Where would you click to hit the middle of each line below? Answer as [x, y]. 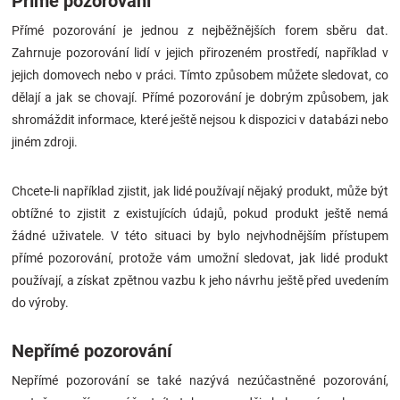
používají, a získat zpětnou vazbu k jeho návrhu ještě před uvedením [200, 281]
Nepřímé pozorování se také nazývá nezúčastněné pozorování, [200, 381]
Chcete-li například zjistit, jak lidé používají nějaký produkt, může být [200, 192]
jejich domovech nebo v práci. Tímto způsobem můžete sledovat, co [200, 75]
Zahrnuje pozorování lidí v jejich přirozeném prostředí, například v [200, 53]
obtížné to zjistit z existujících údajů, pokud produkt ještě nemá [200, 214]
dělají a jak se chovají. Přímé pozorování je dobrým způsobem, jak [200, 98]
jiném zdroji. [45, 142]
